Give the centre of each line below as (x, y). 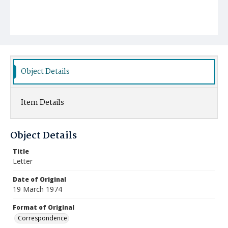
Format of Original (44, 207)
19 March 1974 (37, 189)
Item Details (42, 103)
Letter (23, 161)
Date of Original (39, 179)
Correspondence (42, 218)
